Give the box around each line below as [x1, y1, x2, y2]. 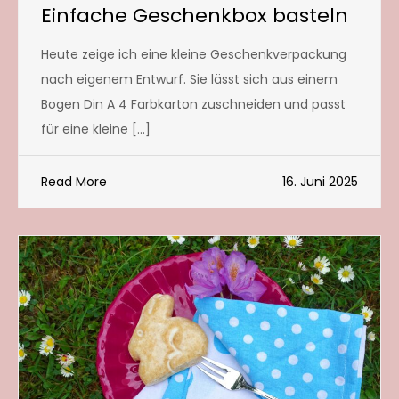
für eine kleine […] [41, 119, 151, 138]
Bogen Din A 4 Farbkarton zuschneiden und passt [41, 94, 346, 113]
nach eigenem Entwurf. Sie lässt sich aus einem [41, 69, 338, 88]
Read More [41, 172, 107, 191]
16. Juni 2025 [282, 172, 358, 191]
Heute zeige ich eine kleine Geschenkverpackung [41, 45, 346, 63]
